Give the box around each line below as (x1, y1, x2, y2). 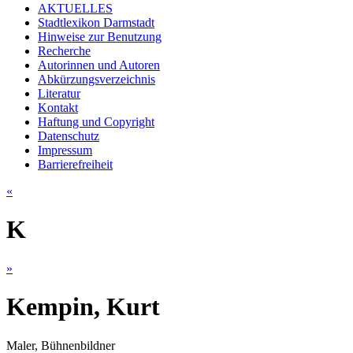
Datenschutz (38, 128, 99, 143)
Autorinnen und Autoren (38, 58, 160, 72)
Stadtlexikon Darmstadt (38, 15, 154, 29)
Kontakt (38, 100, 78, 114)
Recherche (38, 43, 91, 58)
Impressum (38, 143, 92, 157)
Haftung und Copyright (38, 114, 154, 128)
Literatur (38, 86, 80, 100)
